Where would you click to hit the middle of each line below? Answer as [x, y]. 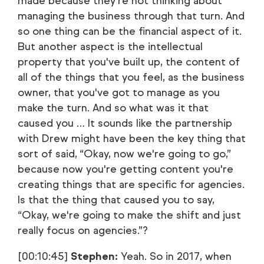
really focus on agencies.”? [83, 230]
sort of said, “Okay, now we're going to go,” [124, 154]
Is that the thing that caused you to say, [116, 200]
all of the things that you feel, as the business [131, 77]
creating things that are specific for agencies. [131, 184]
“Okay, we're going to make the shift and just [129, 215]
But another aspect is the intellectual [110, 47]
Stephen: [94, 256]
